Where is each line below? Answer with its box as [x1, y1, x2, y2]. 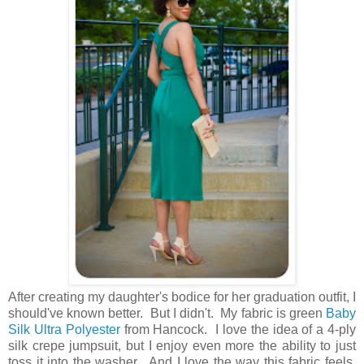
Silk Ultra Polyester [8, 323, 120, 337]
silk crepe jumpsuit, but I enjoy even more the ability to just [8, 339, 356, 353]
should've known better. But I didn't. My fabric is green [8, 306, 326, 321]
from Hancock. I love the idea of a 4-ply [119, 323, 357, 337]
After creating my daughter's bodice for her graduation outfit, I [8, 290, 356, 305]
